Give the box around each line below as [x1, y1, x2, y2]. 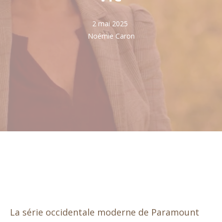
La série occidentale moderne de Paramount [10, 206, 199, 218]
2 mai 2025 [92, 19, 128, 28]
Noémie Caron [87, 31, 135, 41]
